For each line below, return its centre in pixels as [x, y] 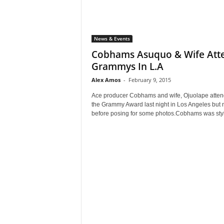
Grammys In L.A [127, 66]
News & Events [112, 38]
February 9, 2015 [149, 80]
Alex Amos [106, 80]
